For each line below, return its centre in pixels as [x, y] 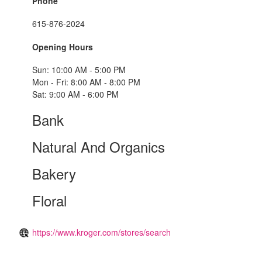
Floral [49, 201]
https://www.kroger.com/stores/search [101, 232]
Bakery [54, 174]
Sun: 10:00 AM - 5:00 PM [79, 70]
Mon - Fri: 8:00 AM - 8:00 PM [86, 82]
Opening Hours [63, 46]
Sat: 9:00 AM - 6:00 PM [75, 94]
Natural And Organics [99, 147]
